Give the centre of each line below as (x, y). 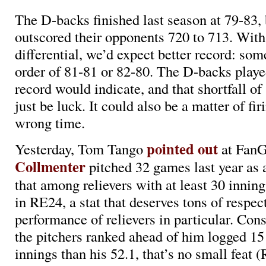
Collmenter (50, 167)
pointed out (182, 149)
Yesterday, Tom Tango (81, 149)
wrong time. (50, 122)
